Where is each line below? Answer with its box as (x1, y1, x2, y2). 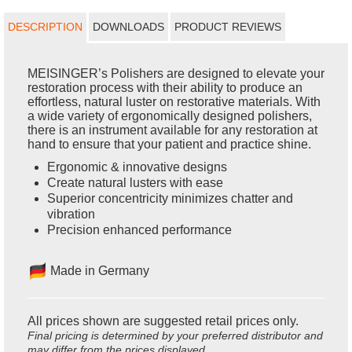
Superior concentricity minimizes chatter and (47, 191, 293, 205)
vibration (47, 207, 95, 221)
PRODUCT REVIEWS (174, 20, 281, 33)
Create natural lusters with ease (47, 175, 223, 189)
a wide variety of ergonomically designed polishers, (27, 108, 312, 123)
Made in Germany (47, 263, 149, 277)
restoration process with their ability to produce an (27, 80, 302, 94)
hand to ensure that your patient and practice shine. (27, 137, 311, 151)
